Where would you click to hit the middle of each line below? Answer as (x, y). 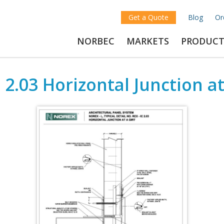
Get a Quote (148, 17)
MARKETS (148, 41)
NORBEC (96, 41)
